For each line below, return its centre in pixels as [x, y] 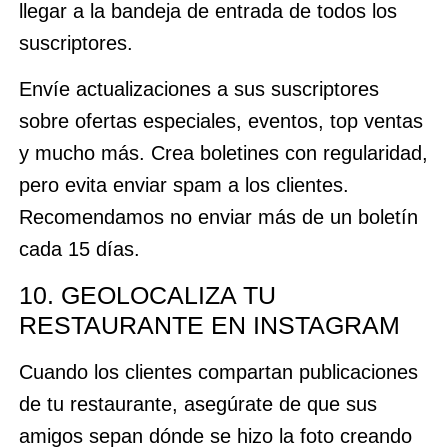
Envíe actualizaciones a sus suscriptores [198, 89]
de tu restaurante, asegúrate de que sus [197, 403]
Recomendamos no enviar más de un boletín [218, 217]
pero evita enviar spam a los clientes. [183, 185]
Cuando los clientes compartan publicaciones [218, 371]
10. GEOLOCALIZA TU [147, 294]
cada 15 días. [79, 249]
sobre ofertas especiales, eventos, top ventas [220, 121]
